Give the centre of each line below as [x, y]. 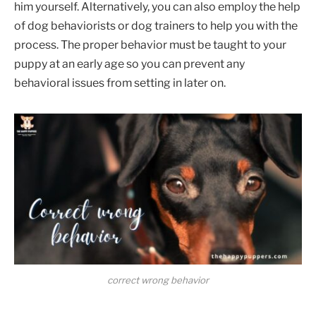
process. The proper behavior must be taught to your [150, 45]
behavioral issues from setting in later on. [120, 83]
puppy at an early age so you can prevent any [129, 64]
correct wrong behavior [158, 280]
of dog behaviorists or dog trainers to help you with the [156, 26]
